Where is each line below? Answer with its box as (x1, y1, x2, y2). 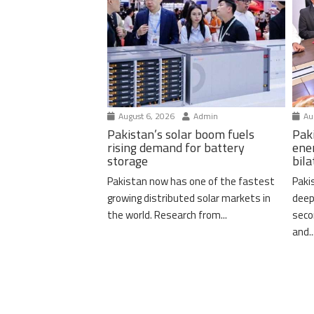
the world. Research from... (107, 206, 227, 223)
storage (107, 151, 148, 170)
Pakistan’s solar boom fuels (107, 124, 254, 144)
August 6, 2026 (116, 109, 175, 123)
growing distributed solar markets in (107, 189, 271, 206)
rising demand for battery (107, 137, 245, 157)
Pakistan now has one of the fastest (107, 172, 275, 189)
